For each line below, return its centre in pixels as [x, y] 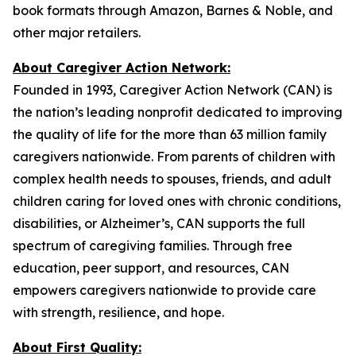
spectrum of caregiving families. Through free [153, 246]
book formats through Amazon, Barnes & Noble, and [173, 10]
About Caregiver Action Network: [122, 68]
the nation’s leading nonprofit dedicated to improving [178, 112]
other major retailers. [77, 33]
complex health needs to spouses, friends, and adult [172, 179]
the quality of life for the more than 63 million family [170, 134]
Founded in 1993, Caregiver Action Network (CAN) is [172, 90]
